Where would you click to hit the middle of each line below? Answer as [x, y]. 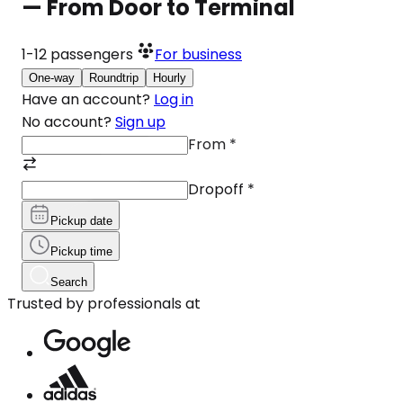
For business [198, 54]
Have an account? [86, 99]
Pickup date [81, 220]
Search [69, 282]
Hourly [170, 77]
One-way [52, 77]
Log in [174, 99]
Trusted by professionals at [104, 303]
